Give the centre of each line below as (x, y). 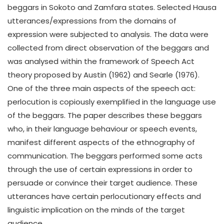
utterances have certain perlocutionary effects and (104, 196)
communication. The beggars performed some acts (105, 156)
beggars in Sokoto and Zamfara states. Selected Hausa (112, 7)
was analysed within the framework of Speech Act (101, 61)
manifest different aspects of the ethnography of (101, 142)
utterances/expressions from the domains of (92, 21)
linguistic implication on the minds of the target (96, 210)
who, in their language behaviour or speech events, (102, 129)
